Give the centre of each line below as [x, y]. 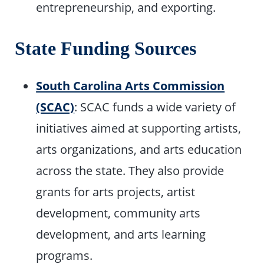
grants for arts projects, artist [116, 192]
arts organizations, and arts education [139, 149]
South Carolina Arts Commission [131, 86]
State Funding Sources [106, 48]
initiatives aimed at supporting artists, [139, 128]
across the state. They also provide [130, 171]
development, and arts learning [121, 234]
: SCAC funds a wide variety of [155, 107]
